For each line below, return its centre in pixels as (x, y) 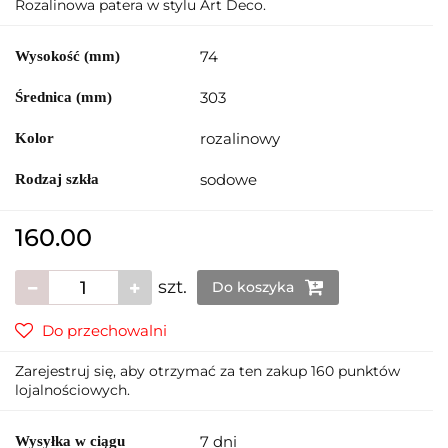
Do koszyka (255, 287)
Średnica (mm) (63, 97)
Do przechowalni (104, 331)
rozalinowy (240, 139)
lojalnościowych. (72, 390)
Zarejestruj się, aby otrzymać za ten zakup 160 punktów (207, 371)
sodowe (228, 180)
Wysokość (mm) (67, 56)
